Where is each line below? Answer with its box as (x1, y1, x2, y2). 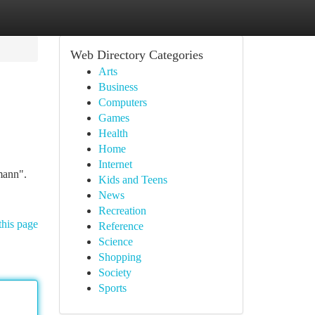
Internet (98, 158, 132, 170)
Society (98, 266, 131, 278)
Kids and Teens (98, 174, 167, 186)
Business (98, 81, 138, 93)
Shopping (98, 251, 141, 263)
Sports (98, 282, 127, 294)
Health (98, 127, 128, 139)
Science (98, 236, 133, 247)
